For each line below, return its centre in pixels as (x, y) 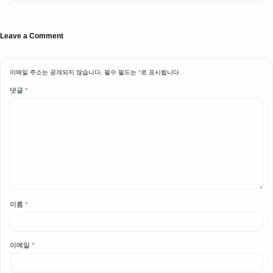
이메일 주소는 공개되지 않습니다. (56, 72)
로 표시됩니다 (160, 72)
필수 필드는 (121, 72)
